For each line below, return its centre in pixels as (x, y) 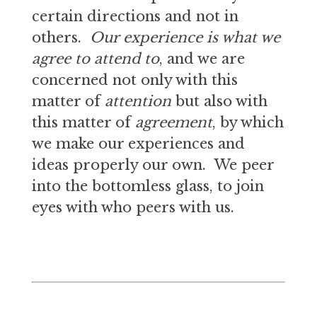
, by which (248, 122)
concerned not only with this (134, 80)
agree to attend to (95, 59)
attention (138, 101)
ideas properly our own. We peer (152, 165)
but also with (219, 101)
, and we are (202, 59)
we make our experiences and (138, 144)
